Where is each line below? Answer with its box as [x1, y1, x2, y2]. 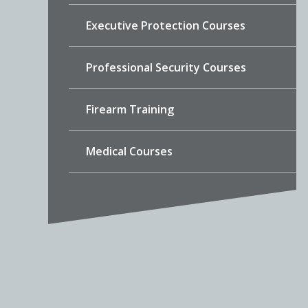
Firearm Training [85, 102, 174, 118]
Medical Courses [85, 144, 173, 159]
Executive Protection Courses [85, 18, 245, 34]
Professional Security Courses [85, 60, 246, 76]
